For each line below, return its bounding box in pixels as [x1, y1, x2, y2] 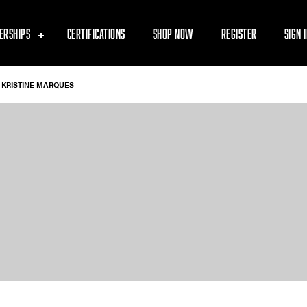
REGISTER [221, 25, 257, 41]
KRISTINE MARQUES [1, 79, 74, 90]
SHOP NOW [152, 25, 194, 41]
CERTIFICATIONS [66, 25, 125, 41]
